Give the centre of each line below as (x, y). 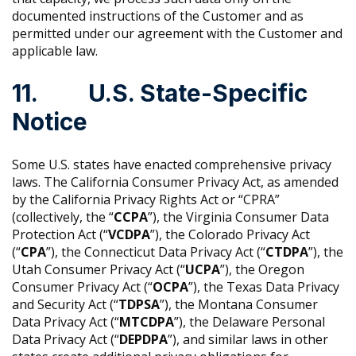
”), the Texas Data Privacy (264, 287)
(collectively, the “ (63, 217)
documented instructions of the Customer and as (158, 16)
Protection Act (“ (60, 235)
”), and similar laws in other (248, 340)
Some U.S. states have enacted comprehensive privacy (172, 165)
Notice (50, 122)
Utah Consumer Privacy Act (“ (99, 270)
